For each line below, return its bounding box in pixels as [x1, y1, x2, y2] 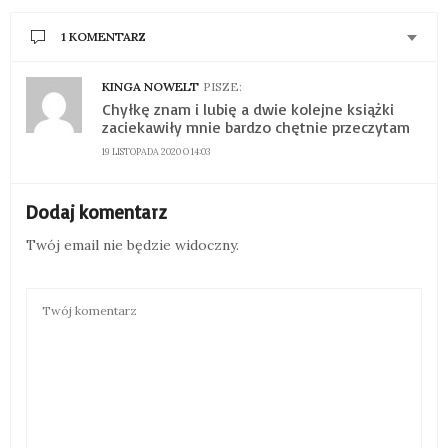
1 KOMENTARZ [61, 28, 146, 44]
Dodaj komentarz [26, 200, 166, 225]
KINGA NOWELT [102, 78, 199, 94]
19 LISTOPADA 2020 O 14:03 [102, 146, 210, 158]
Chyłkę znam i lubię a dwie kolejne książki [102, 98, 394, 119]
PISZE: [203, 78, 242, 94]
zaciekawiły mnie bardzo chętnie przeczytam [102, 116, 410, 137]
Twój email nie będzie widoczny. [26, 236, 239, 255]
